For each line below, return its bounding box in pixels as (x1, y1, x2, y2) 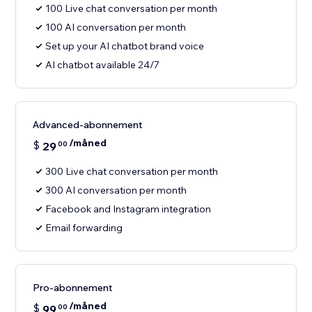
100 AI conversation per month (45, 21, 187, 34)
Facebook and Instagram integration (45, 203, 212, 216)
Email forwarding (45, 221, 123, 235)
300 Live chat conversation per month (45, 165, 219, 178)
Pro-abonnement (33, 281, 114, 295)
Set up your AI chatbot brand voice (45, 40, 205, 53)
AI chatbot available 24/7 (45, 58, 160, 72)
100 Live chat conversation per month (45, 2, 218, 15)
